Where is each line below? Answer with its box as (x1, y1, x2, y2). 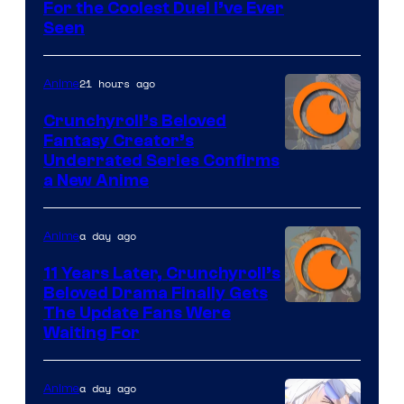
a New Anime (43, 170, 149, 190)
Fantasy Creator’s (43, 130, 194, 151)
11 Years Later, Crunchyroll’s (43, 262, 280, 283)
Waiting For (43, 322, 140, 343)
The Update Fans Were (43, 302, 231, 323)
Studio (284, 230, 334, 255)
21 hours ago (79, 75, 155, 91)
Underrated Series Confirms (43, 150, 280, 170)
